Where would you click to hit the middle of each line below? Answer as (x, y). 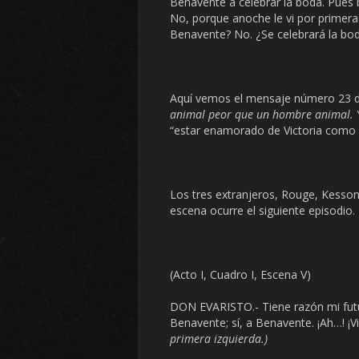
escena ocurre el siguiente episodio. (262, 210)
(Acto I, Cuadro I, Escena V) (240, 274)
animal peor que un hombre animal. (263, 114)
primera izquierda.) (219, 339)
